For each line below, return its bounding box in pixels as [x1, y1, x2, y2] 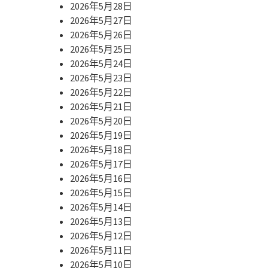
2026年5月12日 [70, 229, 132, 242]
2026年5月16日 [70, 172, 132, 184]
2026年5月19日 [70, 129, 132, 141]
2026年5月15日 [70, 186, 132, 199]
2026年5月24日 [70, 57, 132, 69]
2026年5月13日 [70, 215, 132, 227]
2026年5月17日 [70, 157, 132, 170]
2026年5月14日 [70, 200, 132, 213]
